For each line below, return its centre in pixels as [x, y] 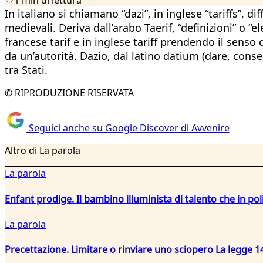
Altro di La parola [43, 151]
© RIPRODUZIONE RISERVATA [69, 92]
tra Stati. [26, 70]
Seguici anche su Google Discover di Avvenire [128, 128]
